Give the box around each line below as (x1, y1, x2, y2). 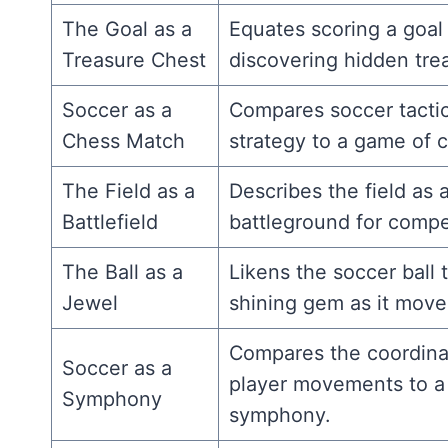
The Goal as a (61, 16, 192, 41)
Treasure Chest (61, 47, 206, 72)
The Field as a (61, 178, 195, 203)
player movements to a (228, 371, 445, 396)
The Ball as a (61, 259, 183, 284)
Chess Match (61, 128, 185, 153)
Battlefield (61, 209, 158, 234)
